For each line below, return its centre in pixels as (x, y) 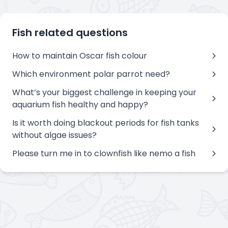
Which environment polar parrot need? (91, 74)
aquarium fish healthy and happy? (80, 104)
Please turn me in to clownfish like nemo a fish (104, 153)
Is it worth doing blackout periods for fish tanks (106, 123)
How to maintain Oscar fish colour (80, 55)
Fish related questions (70, 32)
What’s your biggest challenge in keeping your (104, 92)
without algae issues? (54, 135)
